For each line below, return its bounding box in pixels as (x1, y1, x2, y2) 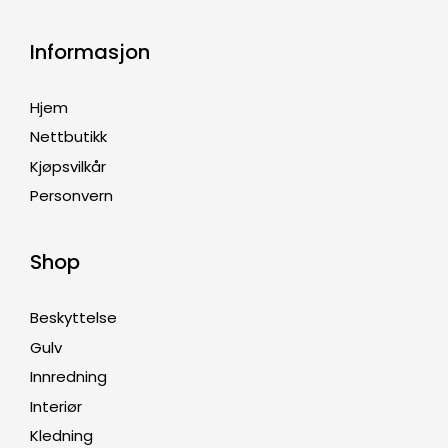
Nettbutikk (30, 126, 107, 148)
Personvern (30, 185, 113, 207)
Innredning (30, 366, 107, 388)
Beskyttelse (30, 307, 117, 329)
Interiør (30, 395, 82, 417)
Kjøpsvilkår (30, 155, 106, 177)
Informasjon (30, 37, 150, 66)
